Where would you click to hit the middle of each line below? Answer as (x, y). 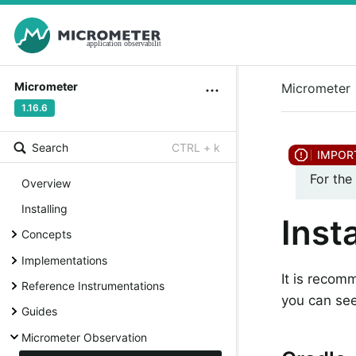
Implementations (64, 260)
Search (50, 148)
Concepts (46, 234)
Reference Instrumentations (93, 286)
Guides (39, 311)
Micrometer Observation (84, 337)
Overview (46, 183)
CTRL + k (196, 148)
